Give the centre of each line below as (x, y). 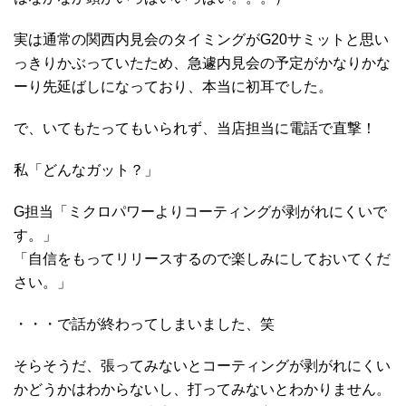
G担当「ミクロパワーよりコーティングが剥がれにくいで (200, 212)
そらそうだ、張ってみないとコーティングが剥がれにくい (202, 366)
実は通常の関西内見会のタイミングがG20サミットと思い (201, 40)
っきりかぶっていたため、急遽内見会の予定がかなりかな (202, 63)
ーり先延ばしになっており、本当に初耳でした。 (173, 87)
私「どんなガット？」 (86, 170)
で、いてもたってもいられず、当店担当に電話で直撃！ (195, 129)
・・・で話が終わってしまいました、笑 (144, 324)
